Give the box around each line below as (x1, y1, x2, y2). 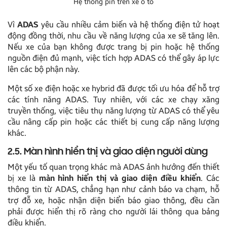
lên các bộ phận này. (8, 64, 80, 74)
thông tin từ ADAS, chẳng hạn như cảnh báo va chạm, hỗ (8, 184, 219, 194)
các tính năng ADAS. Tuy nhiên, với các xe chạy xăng (8, 94, 219, 104)
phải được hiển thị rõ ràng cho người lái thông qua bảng (8, 206, 219, 216)
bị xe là (8, 173, 39, 183)
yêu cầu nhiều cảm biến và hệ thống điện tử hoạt (39, 19, 219, 29)
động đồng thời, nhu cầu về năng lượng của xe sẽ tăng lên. (8, 30, 219, 41)
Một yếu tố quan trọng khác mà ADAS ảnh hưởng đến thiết (8, 162, 219, 172)
